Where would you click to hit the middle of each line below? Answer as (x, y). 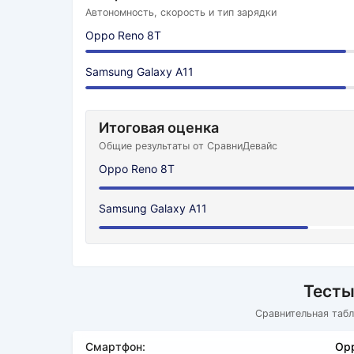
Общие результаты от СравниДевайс (188, 146)
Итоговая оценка (159, 128)
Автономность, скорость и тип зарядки (181, 12)
